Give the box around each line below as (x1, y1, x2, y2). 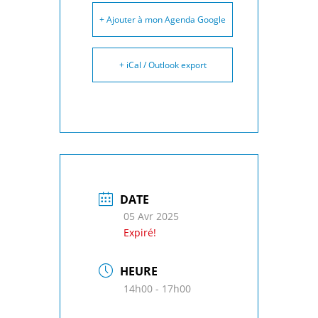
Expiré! (124, 226, 156, 239)
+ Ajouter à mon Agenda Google (99, 13, 226, 26)
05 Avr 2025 (124, 209, 179, 223)
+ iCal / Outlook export (119, 59, 207, 71)
